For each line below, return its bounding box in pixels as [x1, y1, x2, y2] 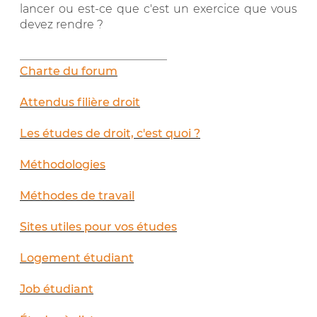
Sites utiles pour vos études [20, 219, 177, 234]
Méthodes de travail [20, 188, 134, 202]
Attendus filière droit [20, 95, 140, 109]
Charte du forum [20, 64, 117, 78]
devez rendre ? [20, 17, 103, 31]
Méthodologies [20, 157, 105, 171]
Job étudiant [20, 282, 93, 296]
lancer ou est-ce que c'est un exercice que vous [20, 1, 297, 16]
